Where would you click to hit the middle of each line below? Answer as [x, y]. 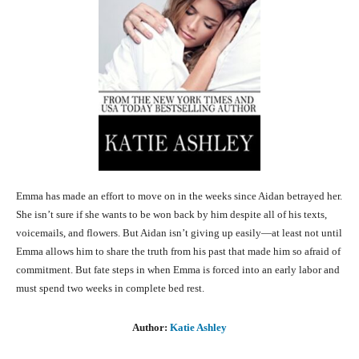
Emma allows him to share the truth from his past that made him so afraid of [178, 252]
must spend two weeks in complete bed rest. [110, 288]
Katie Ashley [198, 328]
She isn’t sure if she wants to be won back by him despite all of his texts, [171, 215]
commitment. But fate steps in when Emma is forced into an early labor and [178, 270]
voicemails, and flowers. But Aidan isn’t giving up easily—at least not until [179, 233]
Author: [151, 328]
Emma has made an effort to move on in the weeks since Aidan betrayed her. [179, 196]
